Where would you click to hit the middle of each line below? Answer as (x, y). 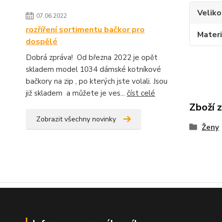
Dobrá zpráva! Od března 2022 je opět (92, 57)
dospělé (42, 41)
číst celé (141, 93)
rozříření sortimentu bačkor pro (85, 29)
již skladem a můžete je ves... (76, 93)
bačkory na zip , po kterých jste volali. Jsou (97, 81)
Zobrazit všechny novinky (76, 119)
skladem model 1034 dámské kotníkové (93, 69)
